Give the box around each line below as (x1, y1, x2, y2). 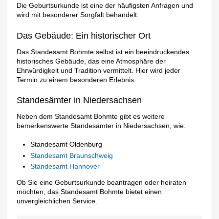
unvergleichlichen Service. (17, 197, 98, 205)
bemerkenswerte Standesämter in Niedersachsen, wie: (17, 121, 186, 130)
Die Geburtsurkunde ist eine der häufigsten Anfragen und (17, 1, 194, 10)
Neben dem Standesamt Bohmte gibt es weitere (17, 112, 165, 120)
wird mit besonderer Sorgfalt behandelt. (17, 11, 139, 19)
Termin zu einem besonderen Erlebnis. (17, 75, 136, 84)
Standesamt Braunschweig (30, 151, 113, 159)
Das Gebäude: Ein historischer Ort (17, 30, 151, 41)
